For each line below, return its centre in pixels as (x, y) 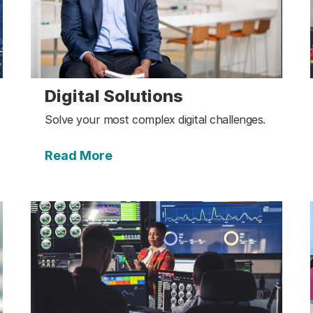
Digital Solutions (114, 96)
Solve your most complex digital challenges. (155, 119)
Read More (79, 155)
